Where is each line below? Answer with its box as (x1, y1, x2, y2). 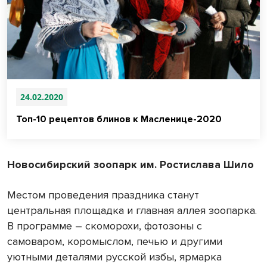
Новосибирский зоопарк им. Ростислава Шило (7, 157, 254, 171)
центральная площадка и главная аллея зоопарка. (7, 203, 257, 217)
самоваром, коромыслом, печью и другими (7, 234, 222, 248)
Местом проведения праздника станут (7, 188, 199, 201)
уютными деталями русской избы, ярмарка (7, 250, 222, 263)
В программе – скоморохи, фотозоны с (7, 219, 202, 232)
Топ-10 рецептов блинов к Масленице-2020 (16, 113, 222, 125)
